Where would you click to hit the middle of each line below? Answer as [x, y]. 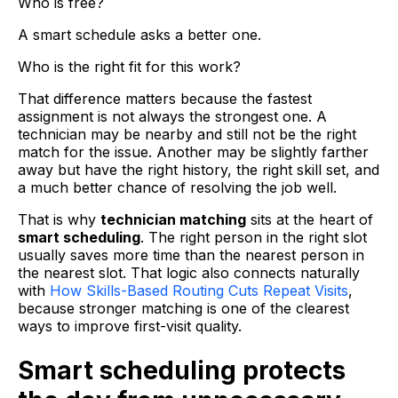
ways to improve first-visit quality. [130, 326]
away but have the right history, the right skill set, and [199, 170]
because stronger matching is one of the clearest [183, 309]
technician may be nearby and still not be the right [187, 135]
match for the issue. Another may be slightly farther [193, 152]
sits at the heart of [310, 220]
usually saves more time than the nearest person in [191, 255]
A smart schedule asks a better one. [139, 35]
